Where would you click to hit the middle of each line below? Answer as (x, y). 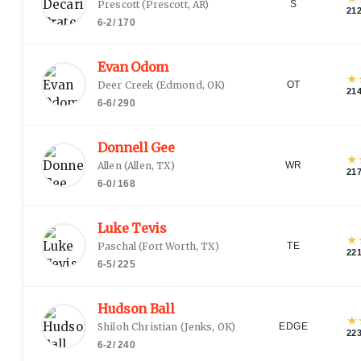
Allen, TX (149, 165)
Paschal (117, 246)
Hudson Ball (136, 308)
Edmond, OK (190, 85)
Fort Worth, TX (179, 246)
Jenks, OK (208, 326)
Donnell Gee (136, 147)
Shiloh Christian (138, 326)
